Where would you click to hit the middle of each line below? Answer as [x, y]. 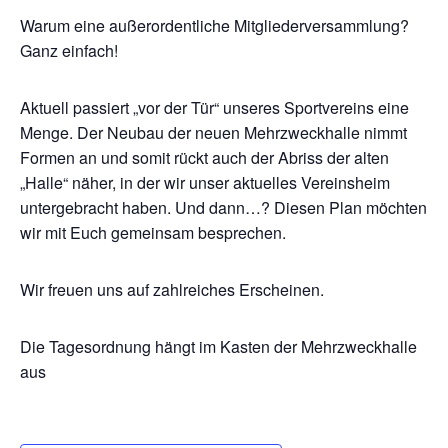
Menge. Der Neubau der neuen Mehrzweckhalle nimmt [213, 132]
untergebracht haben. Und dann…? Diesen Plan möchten [223, 207]
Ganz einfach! [69, 50]
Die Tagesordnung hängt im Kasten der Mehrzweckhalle [218, 346]
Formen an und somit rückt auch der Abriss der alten [204, 157]
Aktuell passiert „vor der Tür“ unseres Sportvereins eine [214, 107]
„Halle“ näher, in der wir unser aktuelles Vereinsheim [205, 182]
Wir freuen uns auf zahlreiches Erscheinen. [172, 289]
